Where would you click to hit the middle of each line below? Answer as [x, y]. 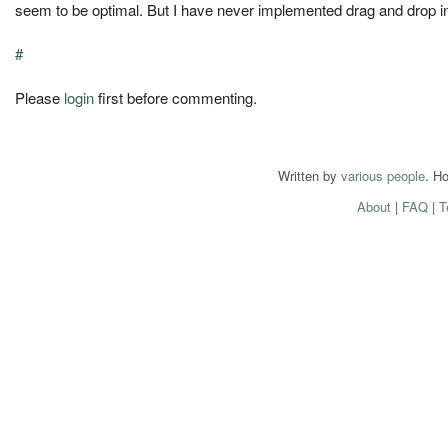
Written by [309, 176]
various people [383, 176]
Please [39, 98]
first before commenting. [175, 98]
